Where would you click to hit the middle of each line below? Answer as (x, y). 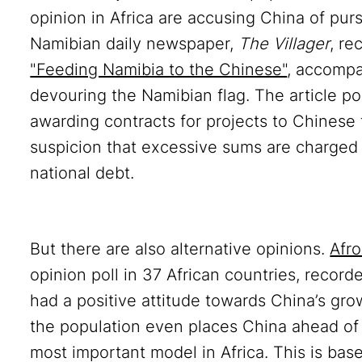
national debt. (82, 173)
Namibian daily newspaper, (135, 44)
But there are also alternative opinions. (180, 249)
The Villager (284, 44)
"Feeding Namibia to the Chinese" (159, 69)
